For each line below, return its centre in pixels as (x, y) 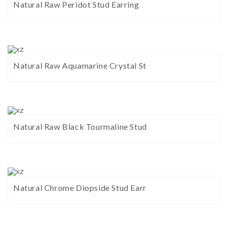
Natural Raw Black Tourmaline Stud (80, 127)
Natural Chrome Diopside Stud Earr (80, 188)
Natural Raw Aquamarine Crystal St (80, 66)
